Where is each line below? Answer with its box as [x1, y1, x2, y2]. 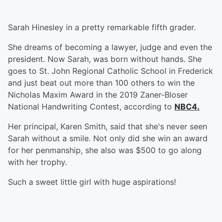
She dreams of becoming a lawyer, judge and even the [8, 42, 212, 52]
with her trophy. [8, 157, 67, 167]
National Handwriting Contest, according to [8, 102, 174, 111]
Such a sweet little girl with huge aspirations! [8, 177, 176, 187]
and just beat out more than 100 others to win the [8, 78, 195, 88]
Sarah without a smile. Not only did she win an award [8, 133, 208, 143]
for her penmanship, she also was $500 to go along [8, 145, 202, 155]
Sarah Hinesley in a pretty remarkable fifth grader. [8, 22, 196, 32]
